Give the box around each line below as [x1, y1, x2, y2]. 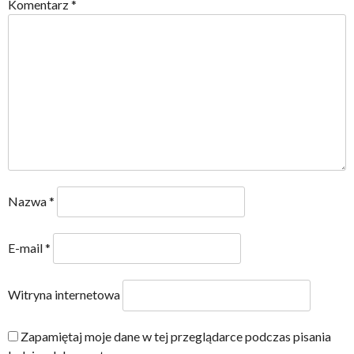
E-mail [8, 240, 45, 256]
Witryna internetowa [8, 287, 120, 303]
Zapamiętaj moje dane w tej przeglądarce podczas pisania [21, 328, 331, 344]
